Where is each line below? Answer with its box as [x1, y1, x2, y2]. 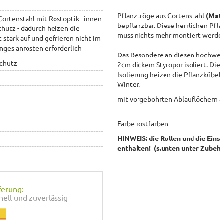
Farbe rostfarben [117, 118, 168, 128]
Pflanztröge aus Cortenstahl [117, 10, 206, 20]
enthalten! [117, 143, 152, 152]
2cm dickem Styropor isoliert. [117, 59, 208, 69]
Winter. [117, 79, 140, 88]
